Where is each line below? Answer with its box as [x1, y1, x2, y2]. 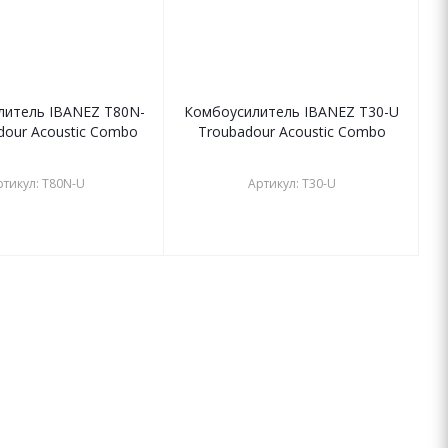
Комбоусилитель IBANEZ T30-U [184, 102, 399, 122]
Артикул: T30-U [247, 175, 336, 193]
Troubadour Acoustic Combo [197, 122, 386, 142]
